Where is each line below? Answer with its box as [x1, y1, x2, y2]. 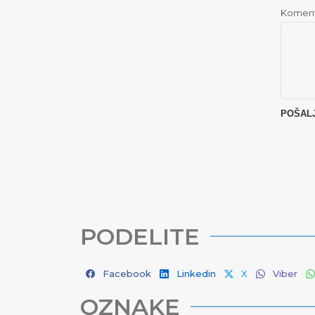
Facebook [103, 268, 151, 279]
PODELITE [80, 223, 200, 250]
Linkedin [176, 268, 216, 279]
